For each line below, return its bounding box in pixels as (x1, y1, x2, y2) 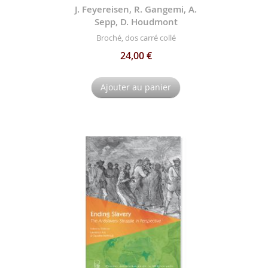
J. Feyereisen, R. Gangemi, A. (75, 2, 197, 16)
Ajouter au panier (100, 81, 172, 93)
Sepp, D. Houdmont (94, 15, 178, 28)
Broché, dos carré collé (96, 32, 176, 44)
